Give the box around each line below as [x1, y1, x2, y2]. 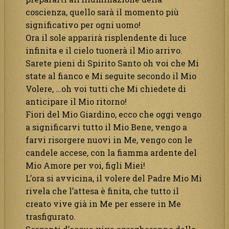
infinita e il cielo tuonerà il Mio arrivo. [26, 44, 182, 56]
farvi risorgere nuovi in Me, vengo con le [26, 134, 192, 145]
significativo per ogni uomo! [26, 19, 141, 30]
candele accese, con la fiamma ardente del [26, 147, 197, 158]
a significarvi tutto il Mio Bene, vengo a [26, 121, 187, 132]
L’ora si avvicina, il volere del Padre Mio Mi [26, 172, 202, 184]
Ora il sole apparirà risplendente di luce [26, 32, 187, 43]
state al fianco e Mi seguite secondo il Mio [26, 70, 196, 81]
